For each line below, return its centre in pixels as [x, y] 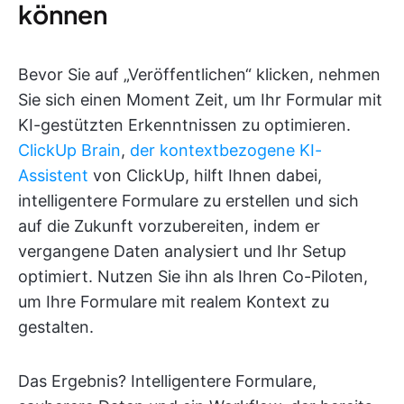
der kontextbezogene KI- [226, 151]
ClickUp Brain [69, 151]
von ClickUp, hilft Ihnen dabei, [205, 176]
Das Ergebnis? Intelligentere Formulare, [167, 381]
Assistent [53, 176]
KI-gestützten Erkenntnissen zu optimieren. [184, 125]
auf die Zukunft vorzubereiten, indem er [169, 226]
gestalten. [56, 327]
